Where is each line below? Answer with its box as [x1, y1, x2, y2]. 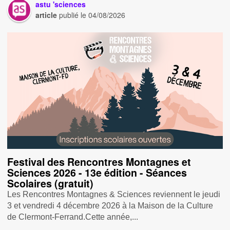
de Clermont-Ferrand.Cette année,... [7, 212, 139, 221]
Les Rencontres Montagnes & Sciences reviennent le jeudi [7, 189, 221, 199]
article [35, 9, 57, 20]
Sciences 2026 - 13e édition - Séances [7, 165, 187, 180]
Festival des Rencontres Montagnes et [7, 154, 191, 169]
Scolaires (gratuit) [7, 176, 94, 190]
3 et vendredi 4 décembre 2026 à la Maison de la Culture [7, 201, 214, 210]
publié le [57, 9, 89, 20]
